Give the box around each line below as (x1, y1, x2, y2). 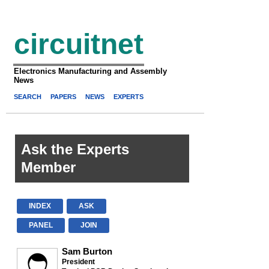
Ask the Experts (21, 141, 129, 157)
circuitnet (14, 28, 144, 60)
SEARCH (14, 93, 41, 100)
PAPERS (50, 93, 76, 100)
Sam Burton (62, 246, 112, 256)
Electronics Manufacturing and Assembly (14, 67, 167, 76)
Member (21, 159, 76, 175)
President (62, 258, 95, 266)
